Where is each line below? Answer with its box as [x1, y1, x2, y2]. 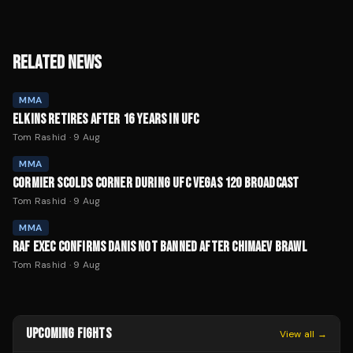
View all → [279, 327, 327, 340]
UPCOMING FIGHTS [26, 325, 111, 343]
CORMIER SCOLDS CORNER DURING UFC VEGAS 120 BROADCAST [13, 175, 299, 192]
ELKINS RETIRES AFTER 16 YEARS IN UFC [13, 111, 199, 128]
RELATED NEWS [13, 51, 102, 75]
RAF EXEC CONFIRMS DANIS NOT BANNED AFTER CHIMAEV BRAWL [13, 239, 307, 256]
